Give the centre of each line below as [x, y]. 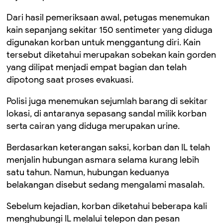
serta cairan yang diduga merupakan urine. [93, 126]
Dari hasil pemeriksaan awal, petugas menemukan [108, 17]
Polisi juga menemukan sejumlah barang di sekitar [107, 101]
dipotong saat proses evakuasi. [70, 80]
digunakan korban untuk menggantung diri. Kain [104, 42]
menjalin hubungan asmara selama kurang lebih [103, 160]
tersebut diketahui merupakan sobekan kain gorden [111, 55]
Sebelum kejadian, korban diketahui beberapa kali [107, 206]
